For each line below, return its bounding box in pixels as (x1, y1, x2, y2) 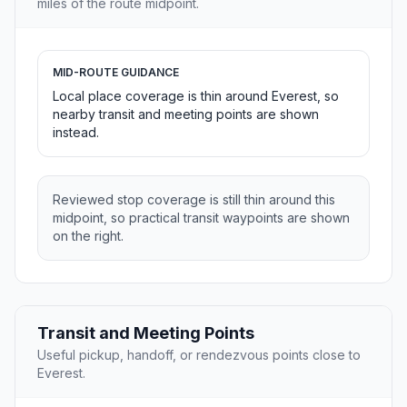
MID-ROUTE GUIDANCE (53, 65, 179, 80)
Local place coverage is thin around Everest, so (53, 88, 339, 104)
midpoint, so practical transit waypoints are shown (53, 210, 350, 226)
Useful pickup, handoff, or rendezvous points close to (37, 347, 361, 363)
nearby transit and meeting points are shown (53, 106, 319, 123)
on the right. (53, 228, 124, 244)
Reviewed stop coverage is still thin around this (53, 192, 335, 208)
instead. (53, 124, 99, 141)
